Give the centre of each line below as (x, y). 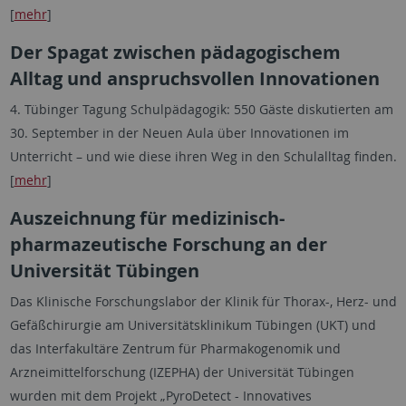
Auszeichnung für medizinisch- (147, 218)
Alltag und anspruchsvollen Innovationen (194, 78)
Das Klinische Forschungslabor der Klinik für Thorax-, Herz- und (203, 301)
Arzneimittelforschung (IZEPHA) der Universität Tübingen (182, 372)
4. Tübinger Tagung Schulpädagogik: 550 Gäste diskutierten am (201, 109)
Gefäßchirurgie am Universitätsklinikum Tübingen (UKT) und (193, 325)
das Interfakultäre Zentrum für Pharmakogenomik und (175, 348)
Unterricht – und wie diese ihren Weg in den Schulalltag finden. (203, 156)
